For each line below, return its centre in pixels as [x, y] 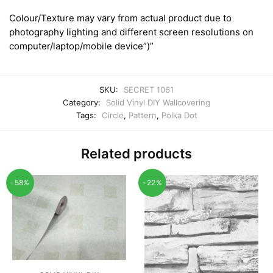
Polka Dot [179, 115]
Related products [136, 153]
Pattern [142, 115]
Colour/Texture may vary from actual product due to [120, 18]
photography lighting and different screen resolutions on [131, 32]
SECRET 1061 [149, 90]
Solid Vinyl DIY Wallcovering [158, 103]
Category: [83, 103]
